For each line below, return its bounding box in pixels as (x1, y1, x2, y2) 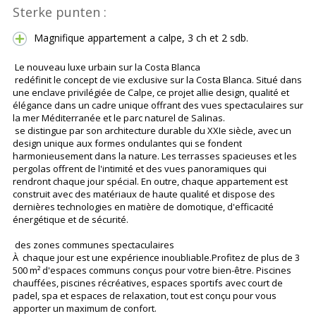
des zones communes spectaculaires (13, 238, 174, 252)
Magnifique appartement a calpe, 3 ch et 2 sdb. (34, 31, 248, 45)
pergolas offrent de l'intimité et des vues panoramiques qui (13, 162, 267, 176)
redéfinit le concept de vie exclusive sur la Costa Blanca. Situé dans (13, 73, 302, 87)
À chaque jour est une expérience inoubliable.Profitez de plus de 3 (13, 251, 300, 265)
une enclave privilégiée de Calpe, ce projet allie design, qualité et (13, 86, 289, 99)
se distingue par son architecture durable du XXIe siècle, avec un (13, 124, 291, 138)
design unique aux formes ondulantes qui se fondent (13, 137, 242, 150)
